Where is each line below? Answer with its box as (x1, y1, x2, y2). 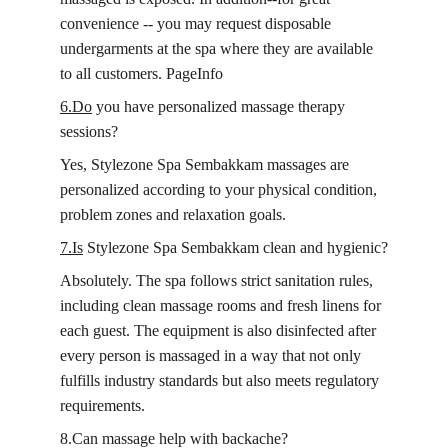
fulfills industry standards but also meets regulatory (60, 372, 383, 389)
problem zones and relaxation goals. (60, 206, 286, 223)
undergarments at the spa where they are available (60, 40, 377, 57)
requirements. (60, 397, 145, 414)
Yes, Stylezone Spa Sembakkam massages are (60, 156, 353, 173)
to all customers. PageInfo (60, 65, 223, 82)
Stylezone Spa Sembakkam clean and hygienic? (83, 239, 388, 256)
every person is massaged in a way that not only (60, 347, 365, 364)
